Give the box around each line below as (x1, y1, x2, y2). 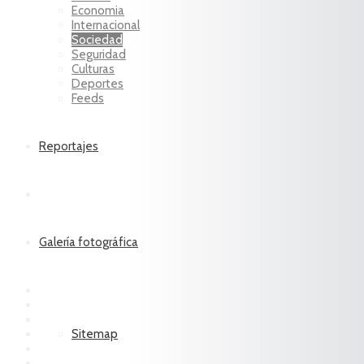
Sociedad (71, 32, 123, 47)
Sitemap (71, 327, 118, 341)
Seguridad (71, 47, 126, 62)
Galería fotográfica (39, 235, 138, 249)
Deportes (71, 76, 123, 91)
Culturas (71, 62, 115, 76)
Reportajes (39, 139, 98, 154)
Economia (71, 3, 124, 18)
